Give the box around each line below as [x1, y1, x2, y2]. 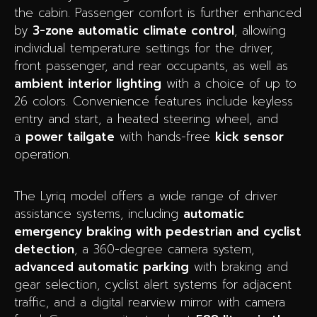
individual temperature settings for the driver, [14, 38, 273, 57]
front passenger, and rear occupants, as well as [14, 56, 288, 75]
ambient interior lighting [14, 74, 161, 93]
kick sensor [215, 127, 284, 146]
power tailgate [25, 127, 115, 146]
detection [14, 239, 74, 258]
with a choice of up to [161, 74, 296, 93]
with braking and [189, 257, 288, 276]
